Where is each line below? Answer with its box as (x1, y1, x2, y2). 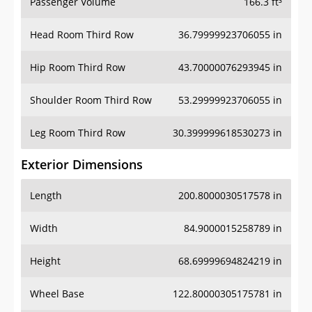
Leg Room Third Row (30, 126, 125, 140)
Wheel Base (30, 287, 84, 301)
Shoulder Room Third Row (30, 93, 152, 107)
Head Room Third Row (30, 28, 134, 42)
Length (30, 189, 62, 203)
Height (30, 254, 61, 268)
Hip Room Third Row (30, 61, 125, 75)
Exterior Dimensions (21, 156, 143, 173)
